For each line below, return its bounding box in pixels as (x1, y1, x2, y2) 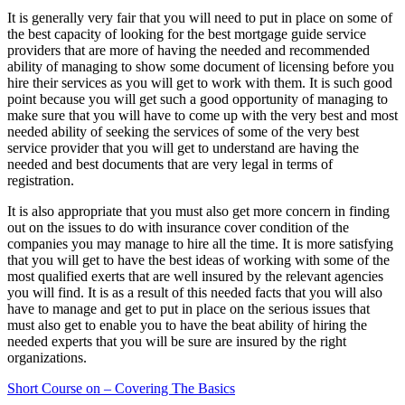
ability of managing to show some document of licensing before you (7, 58, 394, 74)
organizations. (7, 349, 87, 365)
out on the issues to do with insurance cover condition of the (7, 219, 349, 235)
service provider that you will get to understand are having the (7, 139, 359, 155)
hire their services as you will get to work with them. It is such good (7, 74, 392, 90)
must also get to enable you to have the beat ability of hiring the (7, 316, 367, 333)
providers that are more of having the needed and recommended (7, 42, 370, 58)
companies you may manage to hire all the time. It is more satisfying (7, 235, 393, 251)
